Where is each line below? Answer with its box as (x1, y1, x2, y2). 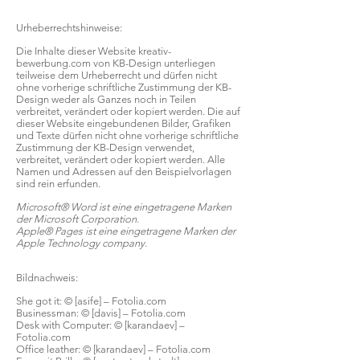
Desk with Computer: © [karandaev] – (16, 319, 185, 331)
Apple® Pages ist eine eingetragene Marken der (16, 225, 235, 237)
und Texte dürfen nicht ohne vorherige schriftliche (16, 129, 239, 141)
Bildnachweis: (16, 272, 78, 284)
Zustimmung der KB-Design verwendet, (16, 141, 194, 153)
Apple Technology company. (16, 237, 147, 249)
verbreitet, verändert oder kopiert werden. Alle (16, 153, 225, 166)
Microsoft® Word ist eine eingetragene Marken (16, 201, 231, 213)
